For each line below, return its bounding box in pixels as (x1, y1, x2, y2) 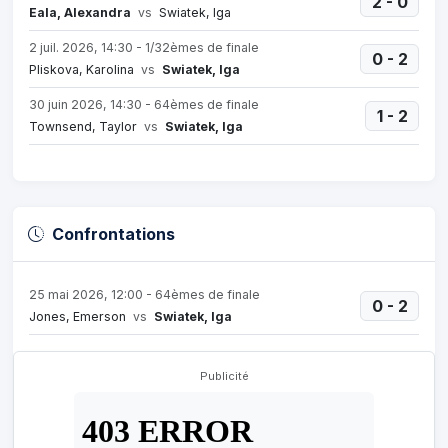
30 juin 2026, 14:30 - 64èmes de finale (29, 97, 259, 112)
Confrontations (52, 224, 175, 244)
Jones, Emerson (29, 309, 129, 324)
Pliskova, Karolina (29, 62, 137, 77)
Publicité (199, 369, 249, 383)
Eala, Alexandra (29, 5, 131, 20)
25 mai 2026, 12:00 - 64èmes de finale (29, 287, 260, 302)
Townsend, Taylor (29, 119, 140, 134)
